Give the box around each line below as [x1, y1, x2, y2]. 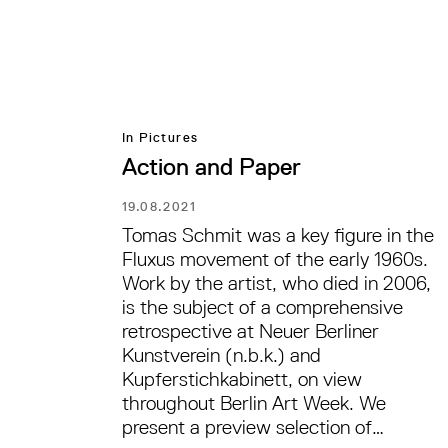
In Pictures [122, 129, 199, 145]
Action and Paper [122, 152, 301, 180]
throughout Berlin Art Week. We [122, 391, 386, 414]
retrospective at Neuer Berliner [122, 319, 379, 342]
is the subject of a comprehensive [122, 295, 403, 318]
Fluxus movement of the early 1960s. [122, 247, 428, 270]
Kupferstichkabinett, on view [122, 367, 362, 390]
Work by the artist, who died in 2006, [122, 271, 431, 294]
